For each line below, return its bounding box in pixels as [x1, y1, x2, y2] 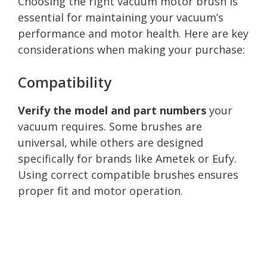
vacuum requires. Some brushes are [18, 119, 202, 133]
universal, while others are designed [18, 135, 203, 150]
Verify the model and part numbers [18, 103, 206, 117]
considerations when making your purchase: [18, 42, 245, 57]
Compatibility [18, 72, 111, 92]
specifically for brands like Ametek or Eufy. [18, 151, 237, 166]
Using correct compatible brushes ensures [18, 167, 238, 182]
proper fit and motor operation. [18, 183, 183, 198]
